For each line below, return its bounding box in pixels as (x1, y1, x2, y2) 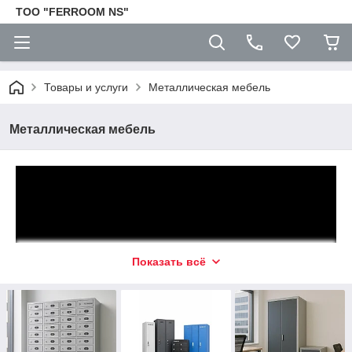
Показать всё (132, 255, 206, 268)
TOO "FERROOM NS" (16, 5, 129, 18)
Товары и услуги (44, 81, 128, 93)
